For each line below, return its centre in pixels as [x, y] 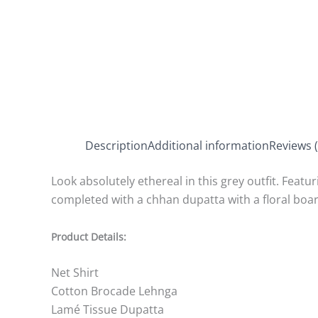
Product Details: [89, 236]
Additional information [208, 146]
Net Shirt [75, 273]
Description [116, 146]
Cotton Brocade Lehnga [114, 291]
